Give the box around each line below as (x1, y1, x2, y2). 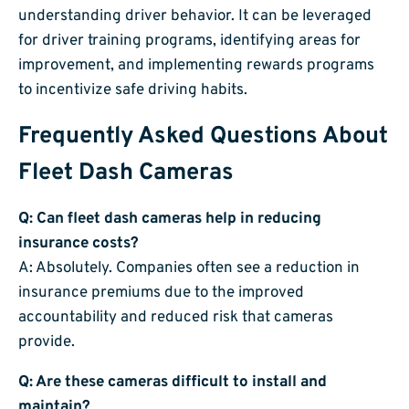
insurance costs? (18, 234, 139, 255)
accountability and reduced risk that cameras (18, 308, 333, 329)
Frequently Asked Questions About (18, 121, 388, 152)
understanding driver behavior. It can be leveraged (18, 5, 372, 26)
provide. (18, 332, 75, 353)
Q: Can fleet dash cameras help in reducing (18, 209, 321, 230)
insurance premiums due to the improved (18, 283, 304, 304)
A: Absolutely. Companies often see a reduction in (18, 258, 360, 279)
